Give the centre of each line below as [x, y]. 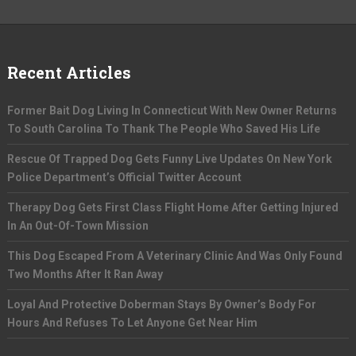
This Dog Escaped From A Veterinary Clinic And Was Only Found [174, 256]
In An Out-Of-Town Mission [77, 226]
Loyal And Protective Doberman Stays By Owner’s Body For [161, 304]
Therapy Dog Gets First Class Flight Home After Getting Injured [172, 207]
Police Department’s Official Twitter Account [124, 177]
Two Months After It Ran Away [85, 274]
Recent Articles [69, 72]
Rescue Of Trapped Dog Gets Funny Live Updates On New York [169, 159]
